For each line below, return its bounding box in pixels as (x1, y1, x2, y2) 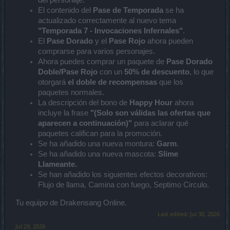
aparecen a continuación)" (38, 119, 132, 128)
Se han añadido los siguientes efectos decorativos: (38, 170, 207, 179)
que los (157, 78, 183, 87)
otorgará (38, 78, 68, 87)
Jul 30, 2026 (190, 209, 220, 218)
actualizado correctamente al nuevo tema (38, 16, 176, 25)
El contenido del (38, 6, 93, 15)
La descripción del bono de (38, 99, 129, 107)
